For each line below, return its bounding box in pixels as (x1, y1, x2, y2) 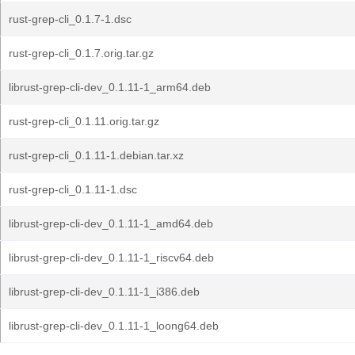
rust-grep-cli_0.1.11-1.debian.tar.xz (9, 149, 184, 162)
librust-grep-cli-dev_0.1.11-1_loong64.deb (9, 319, 219, 332)
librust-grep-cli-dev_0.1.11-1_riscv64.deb (9, 251, 214, 264)
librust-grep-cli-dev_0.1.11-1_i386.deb (9, 285, 200, 298)
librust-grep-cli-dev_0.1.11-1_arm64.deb (9, 81, 211, 94)
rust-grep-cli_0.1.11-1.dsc (9, 183, 137, 196)
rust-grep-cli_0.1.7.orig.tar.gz (9, 47, 154, 59)
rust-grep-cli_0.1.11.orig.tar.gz (9, 115, 159, 128)
